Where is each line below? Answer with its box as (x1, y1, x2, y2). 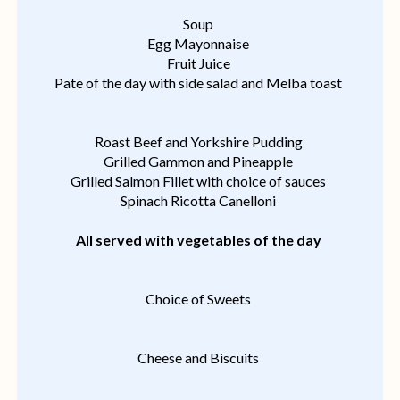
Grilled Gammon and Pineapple (104, 153, 294, 171)
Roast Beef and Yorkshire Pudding (94, 133, 303, 151)
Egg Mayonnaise (147, 35, 250, 53)
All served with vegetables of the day (75, 231, 321, 249)
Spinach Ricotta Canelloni (121, 192, 277, 210)
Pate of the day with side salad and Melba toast (54, 74, 343, 92)
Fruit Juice (166, 54, 230, 72)
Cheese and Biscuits (137, 349, 260, 367)
